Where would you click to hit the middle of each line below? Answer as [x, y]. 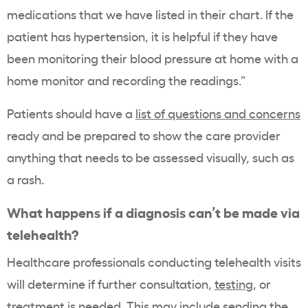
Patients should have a [71, 113]
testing [234, 284]
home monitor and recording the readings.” [126, 80]
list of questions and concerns [218, 113]
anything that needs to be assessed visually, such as [151, 157]
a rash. [25, 179]
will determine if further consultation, [111, 284]
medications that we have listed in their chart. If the [150, 14]
